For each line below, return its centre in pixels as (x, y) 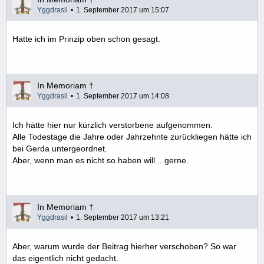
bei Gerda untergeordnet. (60, 148)
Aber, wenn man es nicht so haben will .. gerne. (100, 160)
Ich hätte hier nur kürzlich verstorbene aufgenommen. (113, 125)
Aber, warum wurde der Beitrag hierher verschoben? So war (124, 246)
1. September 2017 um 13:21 (123, 217)
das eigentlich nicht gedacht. (65, 258)
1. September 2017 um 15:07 (123, 10)
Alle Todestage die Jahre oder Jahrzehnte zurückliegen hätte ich (132, 137)
